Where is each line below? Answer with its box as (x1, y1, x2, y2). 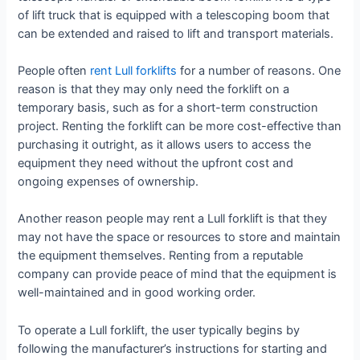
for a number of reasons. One (177, 63, 342, 78)
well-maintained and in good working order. (18, 285, 256, 301)
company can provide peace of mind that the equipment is (18, 267, 337, 282)
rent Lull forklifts (90, 63, 178, 78)
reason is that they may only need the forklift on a (18, 81, 290, 96)
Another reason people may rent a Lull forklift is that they (18, 211, 328, 227)
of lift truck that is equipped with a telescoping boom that (18, 7, 330, 22)
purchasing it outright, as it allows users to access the (18, 137, 312, 152)
